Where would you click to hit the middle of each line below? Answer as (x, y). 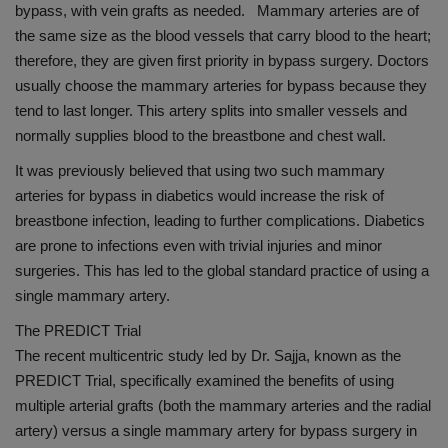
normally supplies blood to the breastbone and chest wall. (202, 136)
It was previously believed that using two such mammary (200, 171)
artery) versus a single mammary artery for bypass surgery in (216, 431)
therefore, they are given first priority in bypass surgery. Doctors (222, 61)
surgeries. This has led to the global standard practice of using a (222, 271)
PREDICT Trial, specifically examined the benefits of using (204, 381)
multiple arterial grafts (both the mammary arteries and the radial (223, 406)
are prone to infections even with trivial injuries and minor (198, 246)
